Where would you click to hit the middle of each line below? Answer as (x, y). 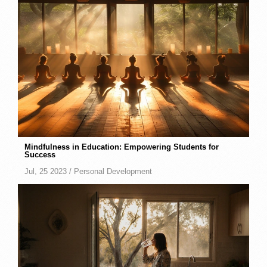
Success (40, 155)
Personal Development (113, 172)
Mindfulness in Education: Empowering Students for (122, 148)
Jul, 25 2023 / (49, 172)
